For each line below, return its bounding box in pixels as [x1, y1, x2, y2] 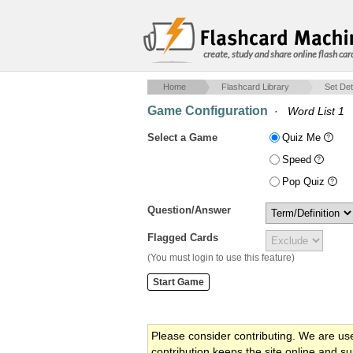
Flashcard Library [221, 82, 289, 91]
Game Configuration [147, 104, 268, 117]
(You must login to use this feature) [147, 252, 295, 263]
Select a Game [147, 132, 217, 143]
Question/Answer [147, 204, 231, 216]
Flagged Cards [147, 232, 218, 243]
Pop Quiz [282, 176, 328, 188]
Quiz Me [282, 132, 324, 143]
